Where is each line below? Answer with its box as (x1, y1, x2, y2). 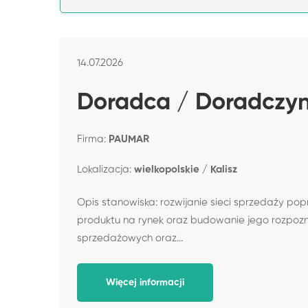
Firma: (77, 133, 109, 144)
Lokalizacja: (77, 164, 134, 175)
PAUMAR (109, 133, 149, 144)
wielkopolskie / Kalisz (134, 164, 237, 175)
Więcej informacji (106, 277, 184, 287)
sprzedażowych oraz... (77, 233, 183, 243)
